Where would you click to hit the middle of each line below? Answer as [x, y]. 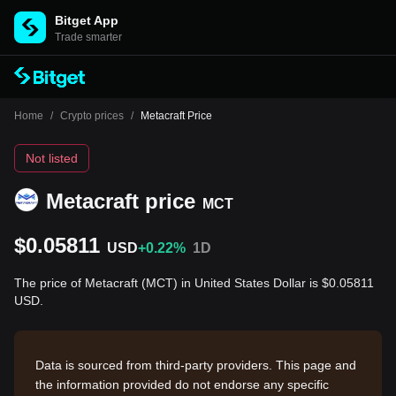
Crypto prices [92, 116]
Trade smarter [88, 37]
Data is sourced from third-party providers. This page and [196, 365]
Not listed [52, 158]
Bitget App [87, 20]
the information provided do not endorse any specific [182, 385]
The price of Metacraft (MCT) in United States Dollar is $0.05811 [194, 283]
